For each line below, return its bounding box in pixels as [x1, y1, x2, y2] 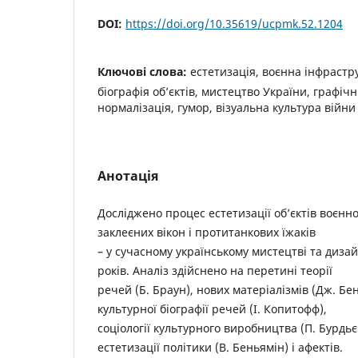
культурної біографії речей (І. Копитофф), [97, 301, 327, 317]
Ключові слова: [97, 64, 190, 80]
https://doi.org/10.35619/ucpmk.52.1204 [125, 16, 343, 32]
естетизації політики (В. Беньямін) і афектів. [97, 340, 343, 356]
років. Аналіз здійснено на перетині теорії [97, 263, 332, 279]
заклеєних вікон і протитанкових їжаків [97, 225, 316, 241]
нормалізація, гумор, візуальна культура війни [97, 100, 356, 116]
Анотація [97, 167, 158, 185]
